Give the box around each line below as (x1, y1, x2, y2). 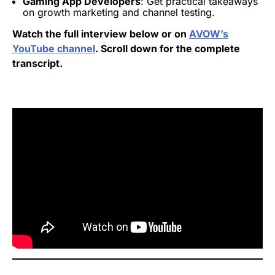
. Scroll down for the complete (95, 42, 240, 55)
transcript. (12, 56, 63, 69)
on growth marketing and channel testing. (23, 6, 215, 18)
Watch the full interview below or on (12, 27, 189, 40)
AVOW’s (189, 27, 228, 40)
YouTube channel (12, 42, 95, 55)
